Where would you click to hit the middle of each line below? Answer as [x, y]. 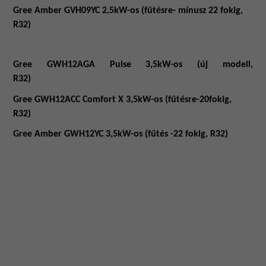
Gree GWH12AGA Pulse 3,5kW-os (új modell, [133, 64]
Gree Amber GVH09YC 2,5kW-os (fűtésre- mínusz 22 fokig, [128, 10]
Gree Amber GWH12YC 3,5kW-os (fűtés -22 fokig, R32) [122, 134]
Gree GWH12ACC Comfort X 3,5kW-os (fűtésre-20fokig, [123, 99]
